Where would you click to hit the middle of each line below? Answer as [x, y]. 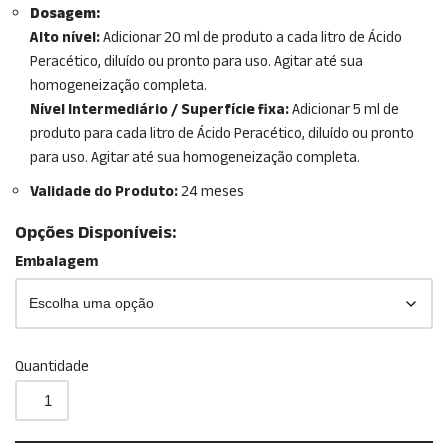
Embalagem [56, 262]
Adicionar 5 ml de [344, 110]
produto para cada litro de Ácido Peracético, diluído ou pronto [222, 134]
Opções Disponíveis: [95, 233]
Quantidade [52, 367]
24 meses [211, 192]
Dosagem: [65, 14]
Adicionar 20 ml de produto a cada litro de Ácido [251, 38]
